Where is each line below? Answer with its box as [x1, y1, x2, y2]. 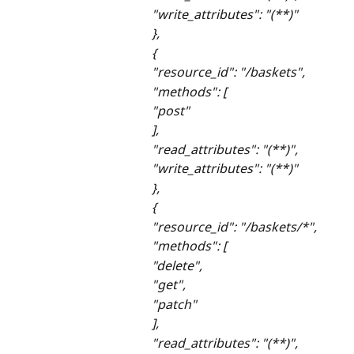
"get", [152, 276, 186, 294]
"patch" [152, 295, 197, 313]
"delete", [152, 256, 202, 274]
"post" [152, 102, 190, 119]
